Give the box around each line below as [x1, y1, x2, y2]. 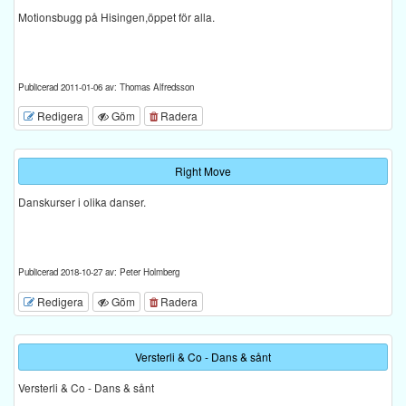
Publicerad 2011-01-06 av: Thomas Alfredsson [18, 81, 194, 94]
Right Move [175, 163, 231, 179]
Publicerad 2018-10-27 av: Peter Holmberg [18, 266, 179, 279]
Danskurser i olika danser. [18, 194, 146, 210]
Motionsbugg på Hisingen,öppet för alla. [18, 9, 215, 25]
